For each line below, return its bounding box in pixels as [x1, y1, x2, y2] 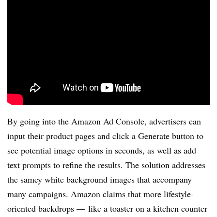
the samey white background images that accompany [7, 173, 192, 185]
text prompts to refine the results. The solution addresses [7, 158, 205, 170]
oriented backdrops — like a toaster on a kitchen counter [7, 202, 207, 214]
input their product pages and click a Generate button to [7, 129, 203, 141]
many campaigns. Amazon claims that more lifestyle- [7, 187, 194, 200]
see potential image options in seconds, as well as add [7, 144, 196, 156]
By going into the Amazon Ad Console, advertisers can [7, 115, 201, 127]
